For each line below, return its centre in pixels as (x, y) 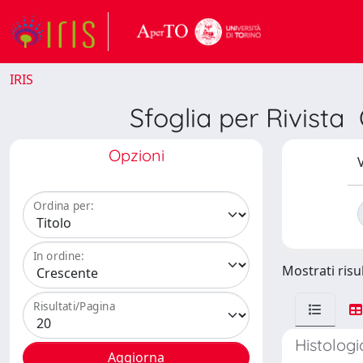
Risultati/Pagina (75, 306)
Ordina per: (64, 206)
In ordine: (59, 256)
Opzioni (136, 155)
